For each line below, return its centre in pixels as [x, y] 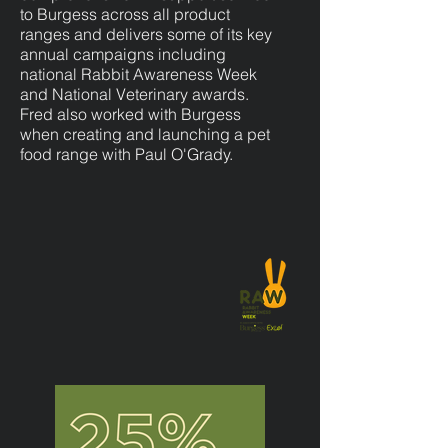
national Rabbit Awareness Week [138, 74]
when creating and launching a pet [145, 134]
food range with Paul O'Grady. [126, 154]
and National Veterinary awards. [134, 94]
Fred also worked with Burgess [130, 114]
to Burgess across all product [125, 14]
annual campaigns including [123, 54]
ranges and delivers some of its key [146, 34]
